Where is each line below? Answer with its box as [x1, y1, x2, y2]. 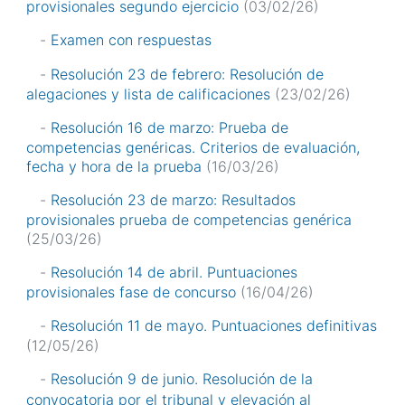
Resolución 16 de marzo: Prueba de [51, 118, 288, 137]
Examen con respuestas [51, 30, 212, 49]
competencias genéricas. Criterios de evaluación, [26, 137, 360, 156]
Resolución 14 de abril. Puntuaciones [51, 263, 297, 282]
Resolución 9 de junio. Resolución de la [51, 370, 313, 389]
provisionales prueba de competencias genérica [26, 211, 352, 230]
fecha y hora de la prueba [26, 156, 206, 175]
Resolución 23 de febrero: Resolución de [51, 64, 324, 83]
